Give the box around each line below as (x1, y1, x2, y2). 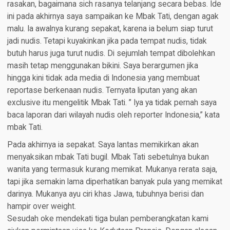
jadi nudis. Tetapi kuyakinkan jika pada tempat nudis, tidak (7, 36, 207, 46)
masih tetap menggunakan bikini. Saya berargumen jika (7, 61, 198, 70)
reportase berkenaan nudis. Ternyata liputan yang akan (7, 85, 197, 95)
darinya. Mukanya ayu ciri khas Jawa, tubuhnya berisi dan (7, 189, 204, 199)
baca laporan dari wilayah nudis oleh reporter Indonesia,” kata (7, 110, 220, 120)
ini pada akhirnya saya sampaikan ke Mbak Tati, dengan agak (7, 11, 219, 21)
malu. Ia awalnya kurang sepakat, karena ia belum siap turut (7, 24, 213, 33)
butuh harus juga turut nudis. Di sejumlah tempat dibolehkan (7, 48, 215, 58)
